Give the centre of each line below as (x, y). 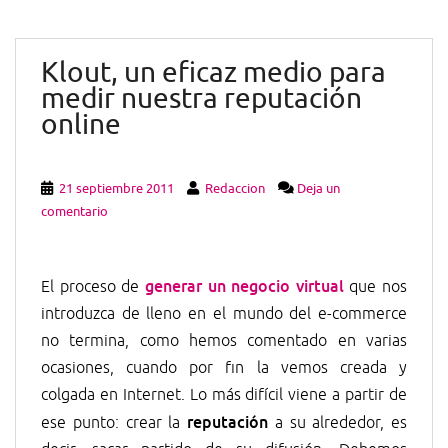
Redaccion (235, 188)
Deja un (318, 188)
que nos (375, 287)
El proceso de (93, 287)
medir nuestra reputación (201, 98)
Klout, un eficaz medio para (213, 72)
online (81, 124)
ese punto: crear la (114, 423)
